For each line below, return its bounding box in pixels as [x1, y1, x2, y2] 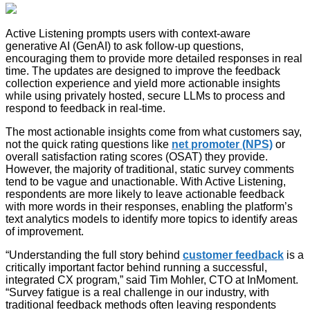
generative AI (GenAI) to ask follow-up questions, [6, 39, 244, 52]
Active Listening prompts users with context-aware [6, 27, 250, 39]
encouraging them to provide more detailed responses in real [6, 52, 302, 64]
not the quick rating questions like [6, 138, 172, 150]
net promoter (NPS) [172, 138, 273, 150]
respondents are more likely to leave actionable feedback [6, 188, 284, 200]
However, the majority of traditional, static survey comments [6, 163, 294, 175]
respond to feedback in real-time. [6, 102, 165, 114]
